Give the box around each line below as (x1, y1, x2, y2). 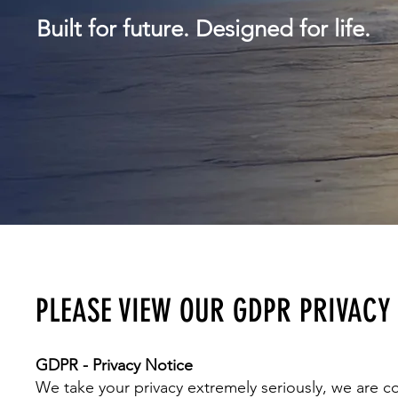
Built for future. (36, 15, 195, 43)
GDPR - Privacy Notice (36, 355, 193, 375)
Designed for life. (195, 15, 370, 43)
